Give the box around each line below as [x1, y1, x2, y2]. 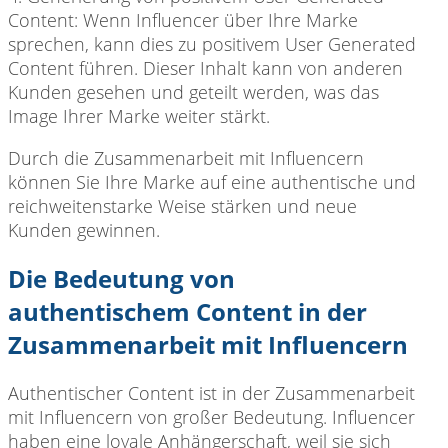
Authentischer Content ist [8, 380, 217, 405]
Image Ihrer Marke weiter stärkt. [8, 103, 270, 128]
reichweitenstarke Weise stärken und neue [8, 193, 357, 218]
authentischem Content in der [8, 294, 367, 328]
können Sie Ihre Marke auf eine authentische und [8, 169, 416, 194]
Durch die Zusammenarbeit [8, 145, 234, 170]
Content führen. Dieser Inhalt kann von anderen [8, 55, 403, 80]
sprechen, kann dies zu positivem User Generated [8, 31, 416, 56]
